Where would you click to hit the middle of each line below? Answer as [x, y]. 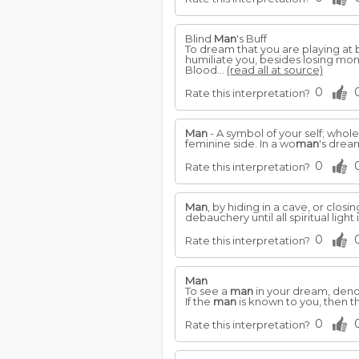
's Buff [252, 38]
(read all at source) [275, 70]
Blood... [206, 70]
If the [199, 301]
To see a [208, 291]
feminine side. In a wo [240, 143]
